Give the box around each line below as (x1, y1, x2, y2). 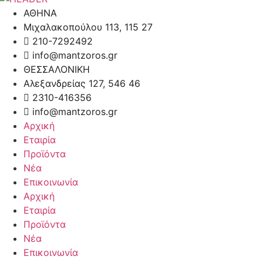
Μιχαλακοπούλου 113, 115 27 (23, 21, 153, 33)
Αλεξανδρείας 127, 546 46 (23, 77, 140, 90)
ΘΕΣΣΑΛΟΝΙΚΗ (23, 63, 90, 76)
